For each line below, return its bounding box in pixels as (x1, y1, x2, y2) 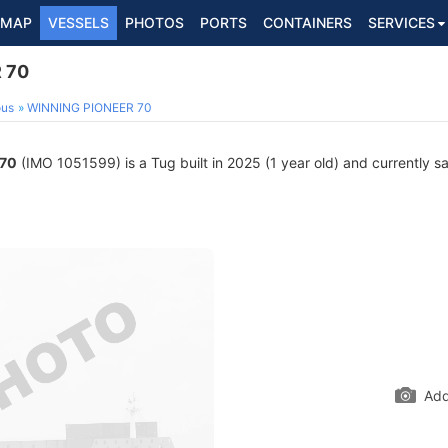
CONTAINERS (263, 14, 352, 31)
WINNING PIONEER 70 (27, 100, 152, 115)
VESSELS (48, 14, 109, 31)
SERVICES (368, 14, 435, 31)
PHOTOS (125, 14, 184, 31)
